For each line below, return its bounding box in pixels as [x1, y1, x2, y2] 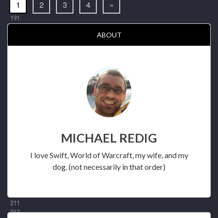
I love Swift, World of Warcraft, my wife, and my [30, 150, 188, 160]
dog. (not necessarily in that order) [53, 162, 165, 171]
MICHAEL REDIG [61, 130, 157, 145]
